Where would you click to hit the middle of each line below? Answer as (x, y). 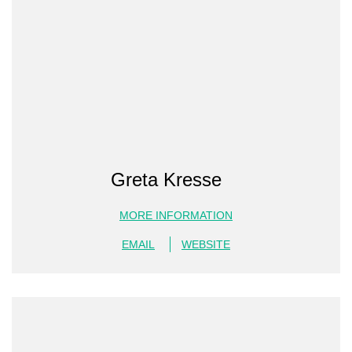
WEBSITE (206, 244)
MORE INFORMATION (176, 215)
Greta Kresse (166, 180)
